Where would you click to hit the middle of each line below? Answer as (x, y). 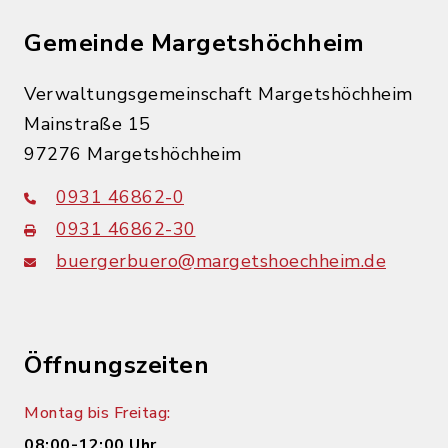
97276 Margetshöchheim (133, 154)
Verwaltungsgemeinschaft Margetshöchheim (218, 94)
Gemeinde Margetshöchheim (194, 43)
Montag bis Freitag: (97, 413)
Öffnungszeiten (116, 365)
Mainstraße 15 (87, 124)
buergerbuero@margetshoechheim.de (221, 261)
